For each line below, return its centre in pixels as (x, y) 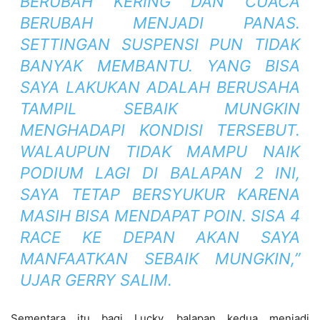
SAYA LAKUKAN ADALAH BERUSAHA (160, 87)
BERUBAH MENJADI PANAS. (160, 23)
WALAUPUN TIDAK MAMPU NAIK (160, 152)
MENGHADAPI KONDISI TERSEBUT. (160, 130)
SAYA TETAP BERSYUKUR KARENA (160, 195)
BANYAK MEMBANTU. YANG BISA (160, 66)
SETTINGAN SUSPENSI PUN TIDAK (160, 45)
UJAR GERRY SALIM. (96, 280)
